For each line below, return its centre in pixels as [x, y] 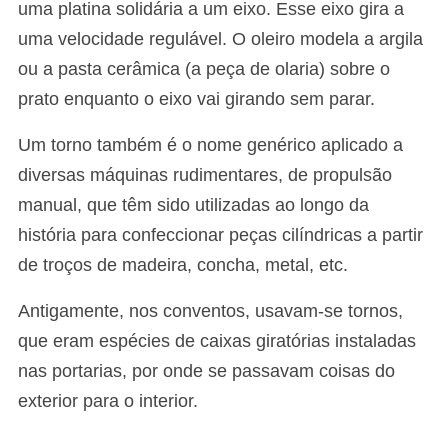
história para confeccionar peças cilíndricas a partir [220, 235]
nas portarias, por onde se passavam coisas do [206, 371]
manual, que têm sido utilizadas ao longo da [193, 205]
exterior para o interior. [108, 401]
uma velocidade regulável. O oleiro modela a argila [220, 39]
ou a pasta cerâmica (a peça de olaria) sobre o [204, 69]
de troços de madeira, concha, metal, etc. [183, 265]
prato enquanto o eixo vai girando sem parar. [196, 99]
